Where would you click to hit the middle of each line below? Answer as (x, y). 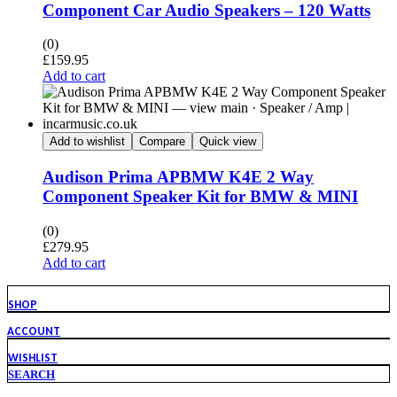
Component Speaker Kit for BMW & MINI (200, 196)
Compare (162, 142)
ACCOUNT (34, 331)
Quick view (228, 142)
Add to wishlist (87, 142)
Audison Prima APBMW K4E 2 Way (178, 176)
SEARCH (31, 374)
